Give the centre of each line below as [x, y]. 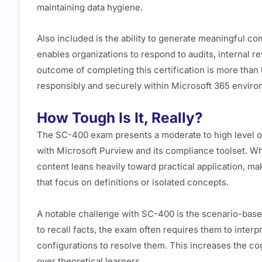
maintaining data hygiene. [90, 7]
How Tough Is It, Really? [120, 118]
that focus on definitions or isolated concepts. [133, 182]
